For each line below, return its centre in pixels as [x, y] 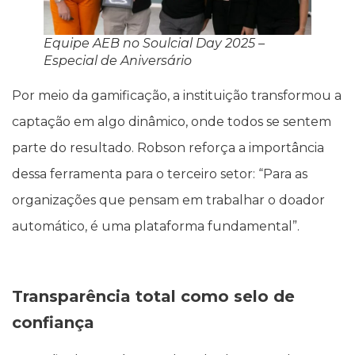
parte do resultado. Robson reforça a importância [168, 148]
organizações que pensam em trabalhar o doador [168, 200]
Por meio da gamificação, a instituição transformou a [177, 96]
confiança [53, 322]
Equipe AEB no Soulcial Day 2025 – [154, 44]
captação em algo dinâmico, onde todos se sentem [172, 122]
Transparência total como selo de [153, 296]
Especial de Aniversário [118, 61]
